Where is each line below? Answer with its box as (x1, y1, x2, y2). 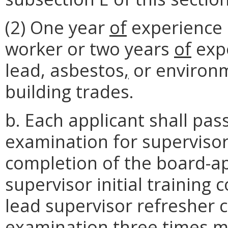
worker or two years (5, 36, 174, 61)
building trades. (5, 79, 134, 103)
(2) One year (5, 15, 109, 39)
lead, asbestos (5, 58, 124, 82)
